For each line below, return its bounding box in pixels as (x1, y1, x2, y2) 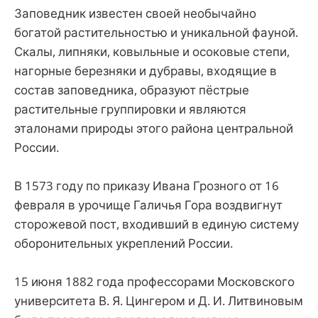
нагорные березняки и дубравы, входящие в (14, 62, 277, 79)
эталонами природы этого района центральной (14, 120, 293, 137)
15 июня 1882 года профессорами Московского (14, 273, 295, 290)
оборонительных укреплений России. (14, 235, 233, 252)
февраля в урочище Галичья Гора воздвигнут (14, 197, 283, 214)
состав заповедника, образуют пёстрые (14, 82, 249, 99)
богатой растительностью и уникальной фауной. (14, 24, 298, 41)
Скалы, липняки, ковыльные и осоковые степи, (14, 43, 290, 60)
